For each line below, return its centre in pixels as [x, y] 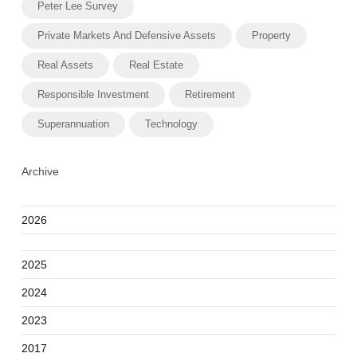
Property [271, 35]
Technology [171, 124]
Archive [40, 171]
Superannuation [73, 124]
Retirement [210, 94]
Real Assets [65, 65]
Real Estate [156, 65]
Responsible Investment [93, 94]
